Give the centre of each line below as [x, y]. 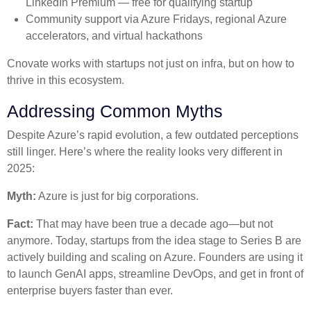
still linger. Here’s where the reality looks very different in [145, 152]
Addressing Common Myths [115, 111]
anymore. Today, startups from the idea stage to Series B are [154, 241]
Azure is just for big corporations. [117, 196]
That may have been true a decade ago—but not [154, 224]
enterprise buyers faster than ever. [90, 291]
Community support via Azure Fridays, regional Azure [157, 19]
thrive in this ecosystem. [66, 80]
